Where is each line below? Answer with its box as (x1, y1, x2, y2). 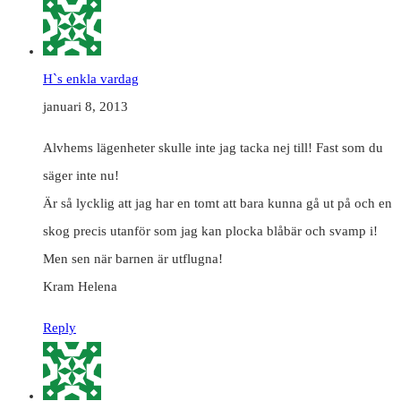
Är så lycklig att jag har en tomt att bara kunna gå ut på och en (43, 195, 392, 210)
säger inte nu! (43, 167, 119, 183)
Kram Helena (43, 278, 117, 294)
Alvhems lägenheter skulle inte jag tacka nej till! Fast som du (43, 140, 383, 155)
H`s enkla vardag (43, 71, 139, 86)
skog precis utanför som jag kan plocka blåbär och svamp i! (43, 223, 378, 238)
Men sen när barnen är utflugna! (43, 251, 223, 266)
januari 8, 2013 (43, 98, 128, 114)
